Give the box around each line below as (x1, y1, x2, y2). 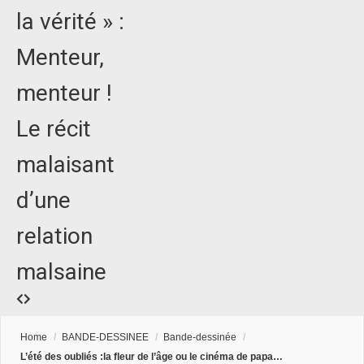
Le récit (16, 115, 91, 143)
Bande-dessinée (163, 331, 236, 344)
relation (16, 223, 93, 250)
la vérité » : (16, 8, 124, 36)
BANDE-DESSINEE (62, 331, 149, 344)
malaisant (16, 151, 115, 179)
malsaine (16, 258, 106, 286)
